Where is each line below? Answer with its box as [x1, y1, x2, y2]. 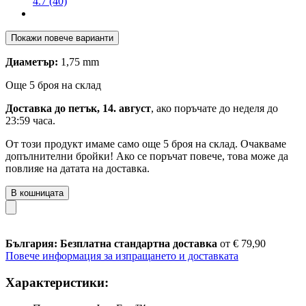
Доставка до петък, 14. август [5, 102, 151, 114]
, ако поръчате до [151, 102, 233, 114]
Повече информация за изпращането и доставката [5, 249, 238, 262]
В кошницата [11, 187, 64, 198]
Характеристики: [5, 275, 109, 290]
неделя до [233, 102, 278, 114]
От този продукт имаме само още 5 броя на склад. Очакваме [5, 137, 286, 150]
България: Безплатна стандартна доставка [5, 237, 220, 249]
